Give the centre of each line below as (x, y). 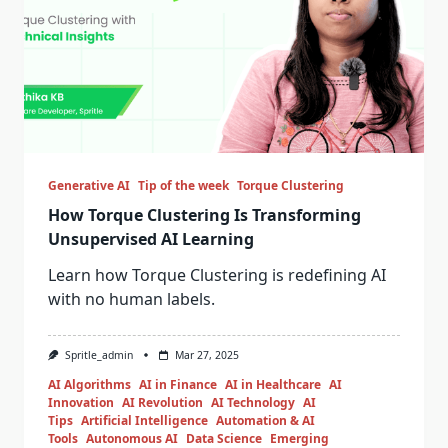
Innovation (81, 403)
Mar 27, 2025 (206, 355)
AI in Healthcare (273, 385)
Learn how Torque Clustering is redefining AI (217, 275)
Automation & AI (265, 421)
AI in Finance (178, 385)
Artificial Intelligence (144, 421)
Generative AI (89, 185)
